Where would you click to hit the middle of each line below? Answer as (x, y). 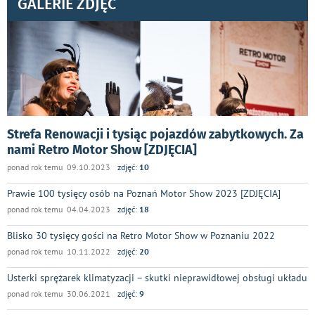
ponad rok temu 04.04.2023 (59, 209)
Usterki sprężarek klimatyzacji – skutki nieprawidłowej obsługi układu (157, 277)
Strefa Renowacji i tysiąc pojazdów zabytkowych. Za (155, 134)
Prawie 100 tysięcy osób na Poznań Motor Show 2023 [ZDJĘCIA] (144, 193)
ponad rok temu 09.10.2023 (59, 167)
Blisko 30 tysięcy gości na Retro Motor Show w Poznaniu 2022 (141, 235)
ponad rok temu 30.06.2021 (59, 293)
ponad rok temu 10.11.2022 (59, 251)
